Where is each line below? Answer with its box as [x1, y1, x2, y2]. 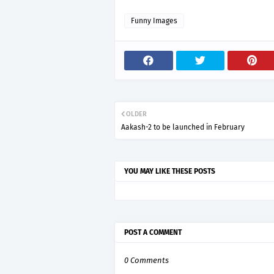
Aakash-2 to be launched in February [121, 123, 245, 131]
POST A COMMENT [124, 228, 182, 237]
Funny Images [131, 17, 177, 25]
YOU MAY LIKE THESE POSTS [124, 167, 215, 176]
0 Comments [124, 256, 169, 265]
